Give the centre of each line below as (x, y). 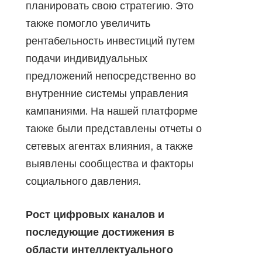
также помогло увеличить (88, 23)
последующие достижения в (100, 232)
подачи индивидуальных (87, 58)
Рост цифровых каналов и (95, 214)
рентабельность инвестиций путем (110, 40)
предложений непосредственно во (111, 75)
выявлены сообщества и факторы (110, 163)
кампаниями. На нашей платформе (112, 111)
